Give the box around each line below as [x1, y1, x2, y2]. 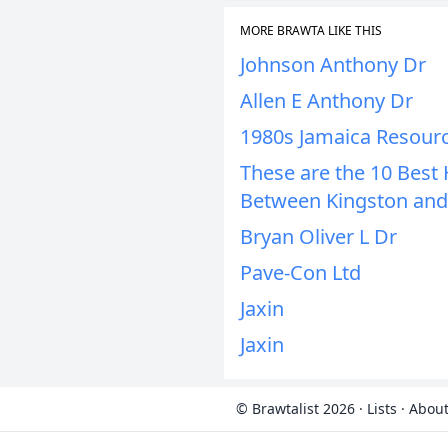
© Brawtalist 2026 [236, 399, 355, 418]
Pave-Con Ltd [240, 259, 361, 286]
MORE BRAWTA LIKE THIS [240, 22, 382, 39]
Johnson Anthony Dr [240, 51, 426, 78]
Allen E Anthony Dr [240, 87, 413, 114]
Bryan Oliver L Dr [240, 223, 397, 250]
